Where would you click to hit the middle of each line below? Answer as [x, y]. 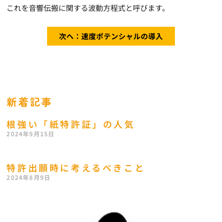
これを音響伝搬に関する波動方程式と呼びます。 [88, 8]
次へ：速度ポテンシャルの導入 [111, 36]
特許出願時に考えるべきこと [76, 168]
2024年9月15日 [31, 134]
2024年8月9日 [29, 177]
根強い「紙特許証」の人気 [71, 124]
